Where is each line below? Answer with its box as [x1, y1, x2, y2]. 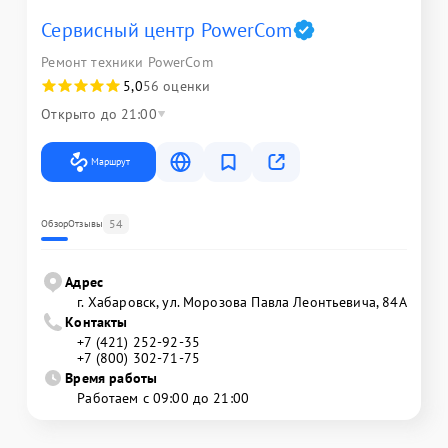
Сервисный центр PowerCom [41, 17, 292, 43]
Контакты [65, 313, 128, 331]
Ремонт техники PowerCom [41, 53, 213, 71]
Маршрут [91, 155, 131, 168]
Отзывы [68, 217, 103, 230]
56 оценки [142, 77, 211, 95]
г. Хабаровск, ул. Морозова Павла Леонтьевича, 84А [77, 293, 407, 311]
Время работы [65, 369, 158, 387]
